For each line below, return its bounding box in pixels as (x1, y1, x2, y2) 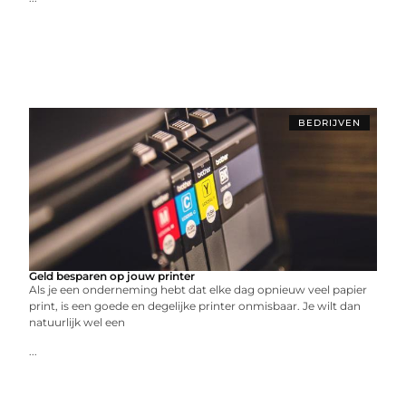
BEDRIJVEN (297, 117, 361, 129)
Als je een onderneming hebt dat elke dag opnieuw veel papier (29, 283, 368, 296)
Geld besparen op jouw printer (29, 269, 196, 283)
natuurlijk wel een (29, 315, 126, 329)
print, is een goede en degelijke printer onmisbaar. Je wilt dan (29, 299, 362, 313)
